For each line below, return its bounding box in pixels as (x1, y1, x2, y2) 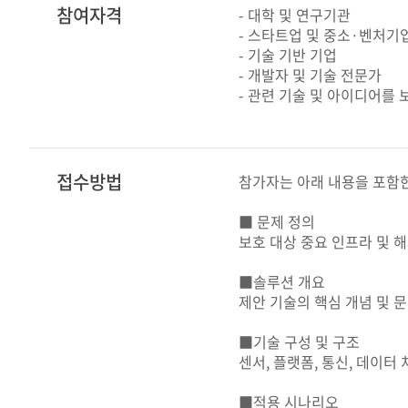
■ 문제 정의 (239, 210, 315, 232)
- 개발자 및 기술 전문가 (239, 64, 382, 86)
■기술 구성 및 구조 (239, 331, 360, 352)
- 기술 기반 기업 (239, 44, 337, 66)
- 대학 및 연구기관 (239, 4, 351, 25)
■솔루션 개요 (239, 270, 325, 292)
